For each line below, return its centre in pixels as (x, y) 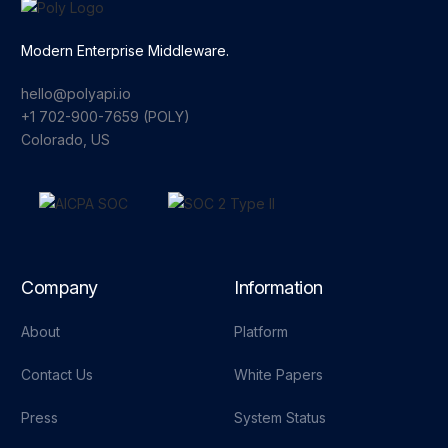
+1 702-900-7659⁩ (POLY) (106, 116)
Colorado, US (66, 139)
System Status (280, 418)
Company (59, 288)
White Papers (278, 375)
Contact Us (57, 375)
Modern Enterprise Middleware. (125, 50)
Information (278, 288)
